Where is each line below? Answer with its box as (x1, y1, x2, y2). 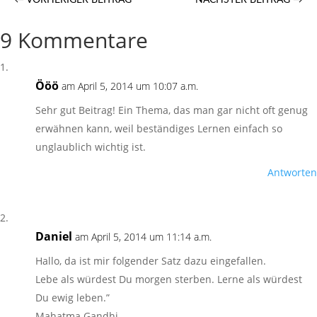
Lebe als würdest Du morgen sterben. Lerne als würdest (35, 272, 302, 286)
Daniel (35, 229, 72, 244)
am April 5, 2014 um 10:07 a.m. (62, 79, 198, 93)
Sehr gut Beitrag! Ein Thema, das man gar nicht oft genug (35, 103, 308, 117)
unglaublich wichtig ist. (35, 140, 146, 154)
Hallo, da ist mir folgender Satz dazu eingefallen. (35, 254, 266, 267)
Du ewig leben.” (35, 291, 110, 304)
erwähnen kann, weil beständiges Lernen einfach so (35, 122, 282, 135)
